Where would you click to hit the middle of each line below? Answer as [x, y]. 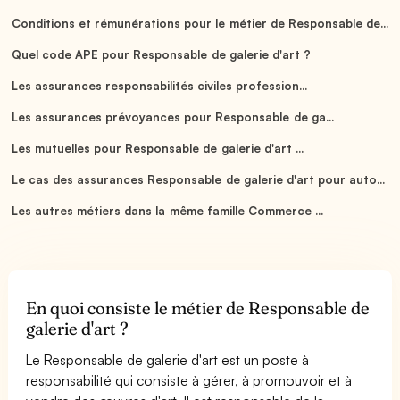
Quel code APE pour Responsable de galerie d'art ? [161, 54]
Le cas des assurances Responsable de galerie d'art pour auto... [198, 179]
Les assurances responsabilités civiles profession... [160, 85]
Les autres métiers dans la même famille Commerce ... [167, 210]
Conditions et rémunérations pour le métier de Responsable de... [200, 23]
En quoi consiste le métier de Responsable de [198, 308]
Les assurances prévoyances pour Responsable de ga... [173, 117]
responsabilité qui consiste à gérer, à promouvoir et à [189, 380]
